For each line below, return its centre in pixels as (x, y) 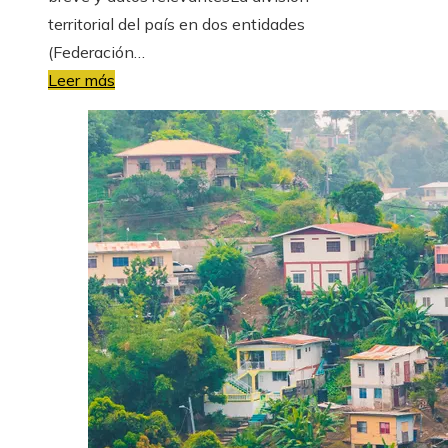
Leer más (81, 79)
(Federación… (96, 51)
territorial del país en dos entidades (176, 23)
